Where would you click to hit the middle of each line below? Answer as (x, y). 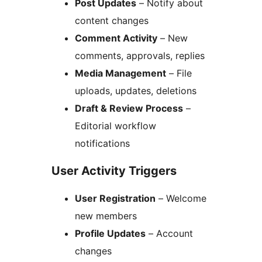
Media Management (120, 73)
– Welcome (181, 199)
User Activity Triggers (114, 171)
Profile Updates (110, 234)
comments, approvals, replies (140, 56)
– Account (169, 234)
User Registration (115, 199)
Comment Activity (116, 38)
